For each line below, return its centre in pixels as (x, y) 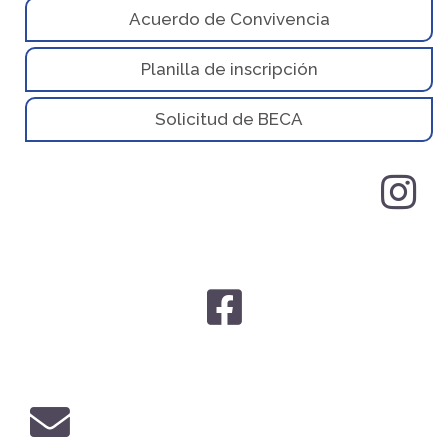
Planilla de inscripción (229, 69)
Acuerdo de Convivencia (229, 19)
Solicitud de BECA (229, 119)
